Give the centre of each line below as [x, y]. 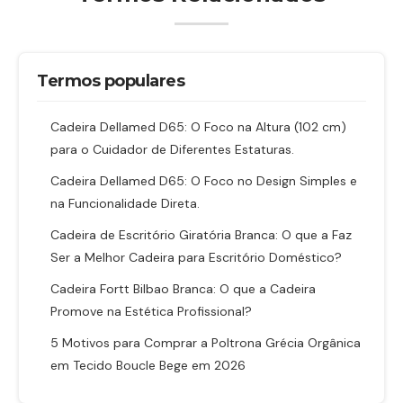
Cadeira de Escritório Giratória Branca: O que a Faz [201, 235]
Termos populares [111, 81]
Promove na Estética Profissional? [151, 311]
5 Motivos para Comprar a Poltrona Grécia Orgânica [206, 343]
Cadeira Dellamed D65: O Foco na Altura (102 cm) [198, 127]
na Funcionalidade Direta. [125, 203]
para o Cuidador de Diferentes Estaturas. [172, 149]
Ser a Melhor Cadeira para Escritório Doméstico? [196, 257]
